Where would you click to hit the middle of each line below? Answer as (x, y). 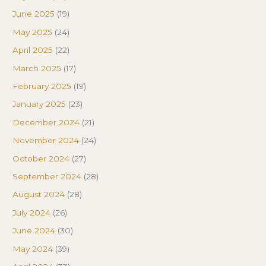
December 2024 (46, 122)
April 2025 (33, 50)
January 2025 (39, 104)
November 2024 (46, 140)
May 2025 (33, 32)
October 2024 (41, 158)
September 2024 (47, 176)
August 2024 (39, 194)
